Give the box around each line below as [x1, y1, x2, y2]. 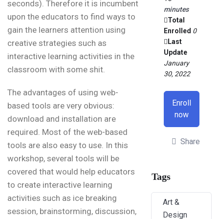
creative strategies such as [7, 38, 107, 48]
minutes [163, 5, 189, 14]
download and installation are [7, 114, 116, 124]
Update [163, 48, 187, 57]
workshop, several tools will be [7, 153, 119, 163]
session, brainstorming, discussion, [7, 206, 136, 216]
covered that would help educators [7, 167, 135, 176]
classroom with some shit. [7, 65, 105, 74]
